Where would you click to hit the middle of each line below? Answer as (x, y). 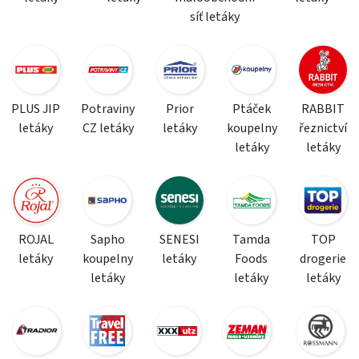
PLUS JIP (36, 109)
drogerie (323, 259)
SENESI (179, 240)
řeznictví (323, 128)
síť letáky (215, 17)
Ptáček (252, 109)
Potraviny (108, 109)
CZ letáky (108, 128)
